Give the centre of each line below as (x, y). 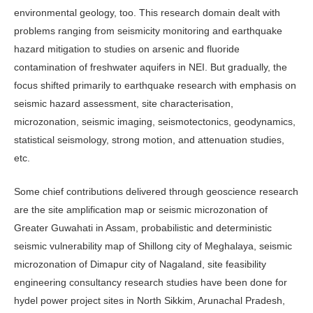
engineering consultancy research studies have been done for (151, 282)
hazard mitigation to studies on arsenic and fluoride (127, 49)
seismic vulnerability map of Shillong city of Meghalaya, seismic (153, 246)
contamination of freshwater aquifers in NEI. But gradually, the (151, 67)
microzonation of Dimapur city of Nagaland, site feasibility (140, 264)
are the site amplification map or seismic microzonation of (141, 209)
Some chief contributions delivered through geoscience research (156, 191)
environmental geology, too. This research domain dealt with (147, 12)
